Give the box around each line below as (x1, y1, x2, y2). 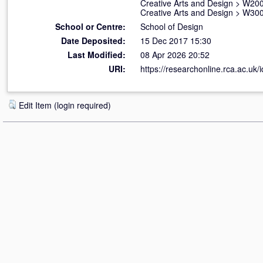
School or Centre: (55, 21, 126, 32)
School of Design (140, 21, 203, 32)
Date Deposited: (61, 35, 126, 46)
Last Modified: (68, 49, 126, 60)
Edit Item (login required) (19, 99, 111, 111)
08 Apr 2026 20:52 (140, 49, 210, 60)
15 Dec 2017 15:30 (140, 35, 211, 46)
